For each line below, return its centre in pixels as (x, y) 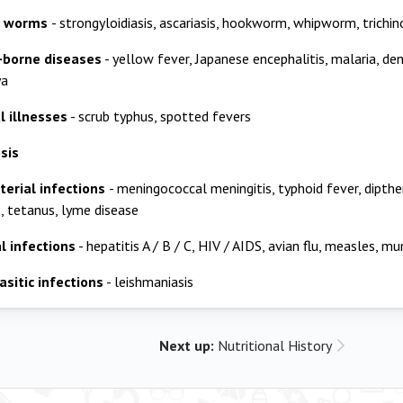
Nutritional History (275, 345)
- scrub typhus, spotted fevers (159, 116)
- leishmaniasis (148, 282)
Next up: (188, 345)
